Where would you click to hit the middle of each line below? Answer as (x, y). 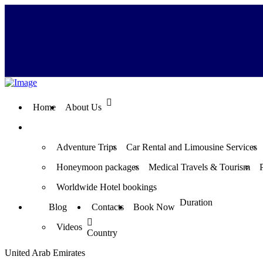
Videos (69, 227)
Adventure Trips (87, 147)
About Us (83, 107)
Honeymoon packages (98, 167)
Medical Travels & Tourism (199, 167)
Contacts (108, 207)
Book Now (154, 207)
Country (102, 233)
